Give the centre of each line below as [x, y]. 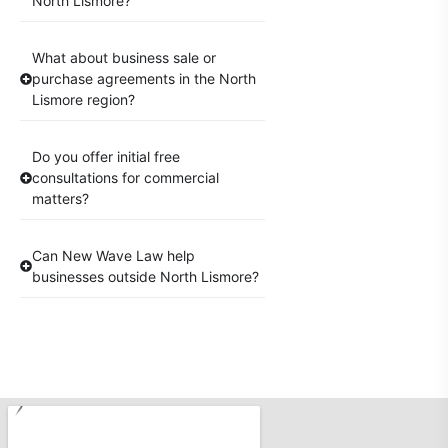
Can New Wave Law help [113, 256]
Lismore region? [83, 100]
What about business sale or [124, 58]
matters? [60, 199]
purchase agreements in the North [144, 79]
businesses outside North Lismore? [145, 277]
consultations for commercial [125, 178]
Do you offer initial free [106, 157]
